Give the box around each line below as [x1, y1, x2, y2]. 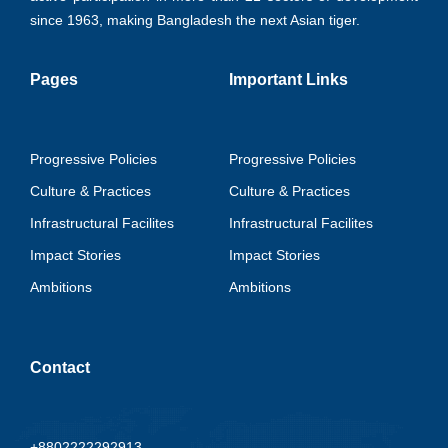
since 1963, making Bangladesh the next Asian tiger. [30, 11, 360, 28]
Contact [30, 358, 90, 376]
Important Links [229, 70, 348, 88]
